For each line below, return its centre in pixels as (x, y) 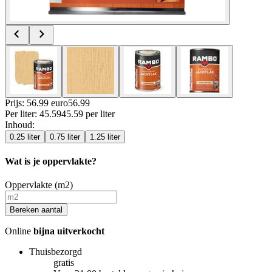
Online (19, 231)
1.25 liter (105, 137)
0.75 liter (65, 137)
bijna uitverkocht (69, 231)
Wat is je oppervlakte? (51, 161)
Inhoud (19, 124)
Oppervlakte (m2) (39, 185)
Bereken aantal (36, 210)
